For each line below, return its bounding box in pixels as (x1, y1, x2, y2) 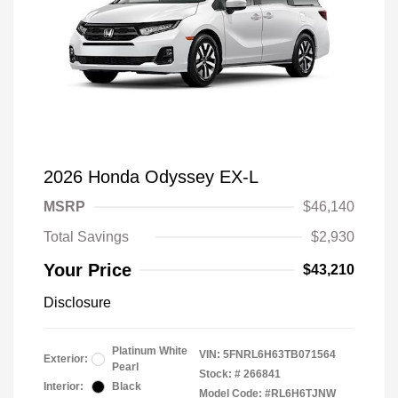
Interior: (44, 380, 84, 393)
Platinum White (112, 345, 187, 357)
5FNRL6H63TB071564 (223, 348, 336, 361)
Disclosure (44, 295, 111, 310)
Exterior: (44, 353, 88, 365)
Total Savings (44, 229, 129, 244)
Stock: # (199, 368, 241, 380)
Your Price (44, 260, 131, 280)
